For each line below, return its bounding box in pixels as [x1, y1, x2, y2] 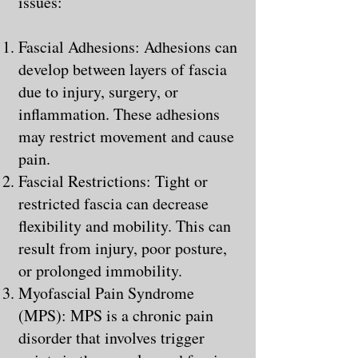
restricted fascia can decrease [18, 192, 209, 214]
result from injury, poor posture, [18, 237, 227, 259]
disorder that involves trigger [18, 326, 205, 348]
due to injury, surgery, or [18, 80, 178, 102]
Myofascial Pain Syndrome [18, 281, 194, 304]
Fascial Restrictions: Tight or [18, 169, 208, 192]
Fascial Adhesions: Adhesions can [18, 35, 237, 58]
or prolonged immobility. [18, 259, 182, 281]
